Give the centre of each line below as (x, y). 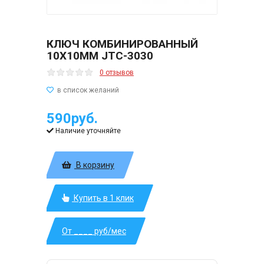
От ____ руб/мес (94, 231)
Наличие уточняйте (88, 131)
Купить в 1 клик (103, 198)
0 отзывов (117, 72)
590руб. (72, 118)
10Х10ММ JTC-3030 (100, 56)
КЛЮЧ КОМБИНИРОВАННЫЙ (122, 44)
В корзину (94, 165)
